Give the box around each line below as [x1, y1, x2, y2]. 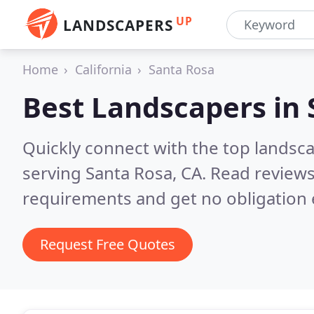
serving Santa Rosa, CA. [22, 161, 210, 184]
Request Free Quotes [40, 235, 175, 254]
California [75, 61, 132, 78]
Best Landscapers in [22, 88, 307, 126]
